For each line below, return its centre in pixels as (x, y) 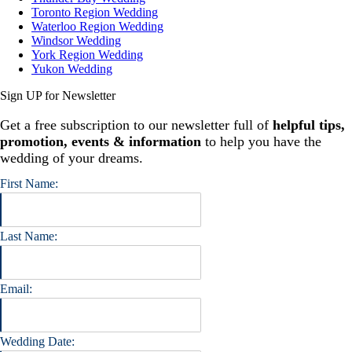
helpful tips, (309, 125)
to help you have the (261, 141)
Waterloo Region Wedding (97, 26)
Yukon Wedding (72, 68)
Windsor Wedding (76, 40)
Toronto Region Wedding (95, 12)
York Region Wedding (87, 54)
